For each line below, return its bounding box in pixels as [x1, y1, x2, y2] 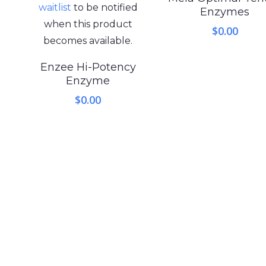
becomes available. [43, 35, 133, 47]
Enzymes [200, 5, 250, 18]
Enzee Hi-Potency [40, 61, 136, 74]
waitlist [38, 2, 71, 14]
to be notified [71, 2, 138, 14]
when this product [43, 18, 132, 30]
